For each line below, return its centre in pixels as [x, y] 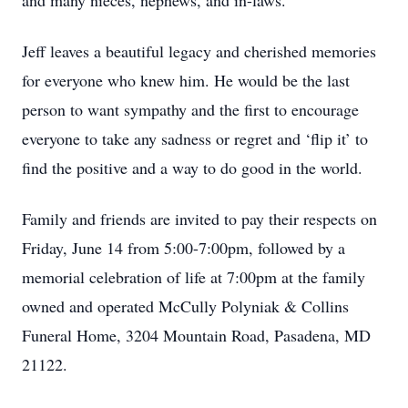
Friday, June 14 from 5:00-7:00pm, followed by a [184, 248]
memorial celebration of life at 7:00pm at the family [194, 277]
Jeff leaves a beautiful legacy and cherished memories [199, 51]
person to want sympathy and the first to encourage [190, 109]
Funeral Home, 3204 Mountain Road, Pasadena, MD [196, 335]
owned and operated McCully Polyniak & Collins [185, 306]
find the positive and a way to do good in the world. [195, 168]
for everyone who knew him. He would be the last [186, 80]
